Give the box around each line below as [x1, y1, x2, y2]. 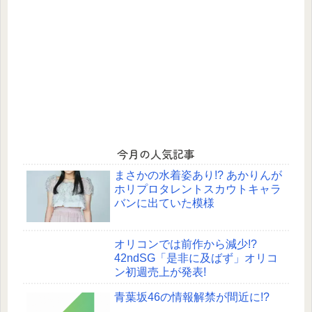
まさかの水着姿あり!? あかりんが [114, 169, 282, 181]
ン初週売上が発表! [114, 266, 206, 279]
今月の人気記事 [117, 145, 195, 162]
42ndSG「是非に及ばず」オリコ [114, 252, 278, 265]
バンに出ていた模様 [114, 196, 214, 209]
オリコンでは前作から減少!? [114, 238, 257, 251]
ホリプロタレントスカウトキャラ [114, 182, 281, 195]
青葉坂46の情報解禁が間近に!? [114, 291, 270, 304]
